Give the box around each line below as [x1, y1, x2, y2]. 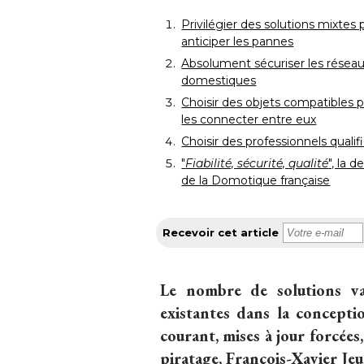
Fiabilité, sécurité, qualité [185, 156, 329, 171]
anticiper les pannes [181, 34, 294, 50]
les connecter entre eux [181, 112, 317, 128]
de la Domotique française [181, 173, 331, 188]
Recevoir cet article [162, 226, 279, 240]
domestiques [181, 73, 257, 89]
